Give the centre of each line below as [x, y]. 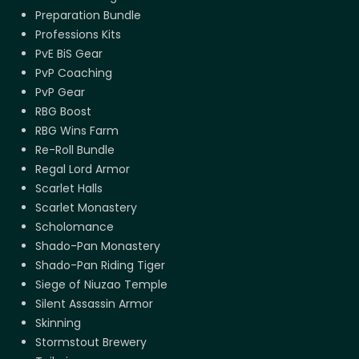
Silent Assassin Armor [94, 304]
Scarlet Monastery [86, 208]
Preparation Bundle [88, 16]
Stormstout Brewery [91, 343]
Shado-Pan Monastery [98, 246]
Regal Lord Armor [83, 169]
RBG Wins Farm [77, 131]
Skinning [58, 323]
